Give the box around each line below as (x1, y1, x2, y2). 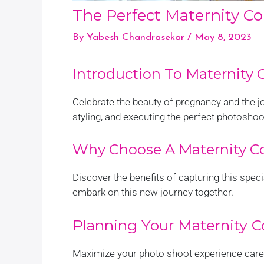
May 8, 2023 (194, 32, 252, 42)
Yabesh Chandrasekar (87, 32, 184, 42)
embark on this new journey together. (72, 186, 233, 199)
